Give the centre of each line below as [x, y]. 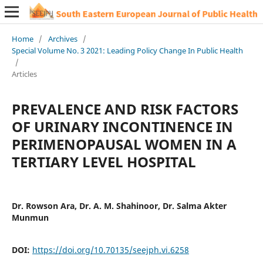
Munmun [30, 217]
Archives [63, 38]
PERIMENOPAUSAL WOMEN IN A [124, 144]
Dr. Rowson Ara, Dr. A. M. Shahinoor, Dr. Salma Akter [119, 205]
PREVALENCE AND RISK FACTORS [125, 109]
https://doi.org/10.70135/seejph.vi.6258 [110, 249]
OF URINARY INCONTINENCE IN [122, 126]
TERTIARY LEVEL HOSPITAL [104, 161]
